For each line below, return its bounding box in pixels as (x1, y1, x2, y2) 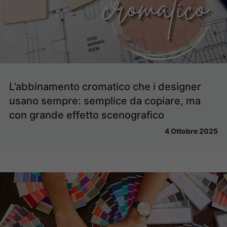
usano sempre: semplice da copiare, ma (9, 94, 201, 107)
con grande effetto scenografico (9, 108, 164, 121)
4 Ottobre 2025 (165, 126, 218, 135)
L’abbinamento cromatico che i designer (9, 80, 201, 93)
